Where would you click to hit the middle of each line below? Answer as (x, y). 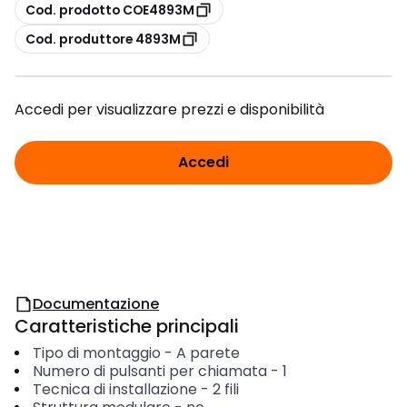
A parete (208, 353)
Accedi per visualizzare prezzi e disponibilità (169, 109)
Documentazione (96, 304)
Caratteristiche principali (127, 326)
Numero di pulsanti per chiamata (149, 371)
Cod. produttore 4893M (103, 39)
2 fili (225, 389)
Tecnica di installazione (114, 389)
